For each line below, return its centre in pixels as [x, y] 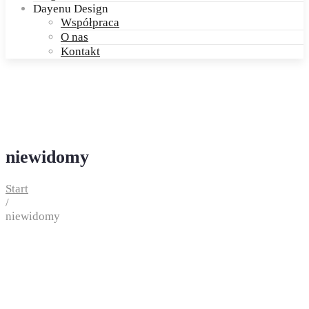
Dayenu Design [71, 9]
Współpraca [90, 22]
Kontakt [80, 51]
